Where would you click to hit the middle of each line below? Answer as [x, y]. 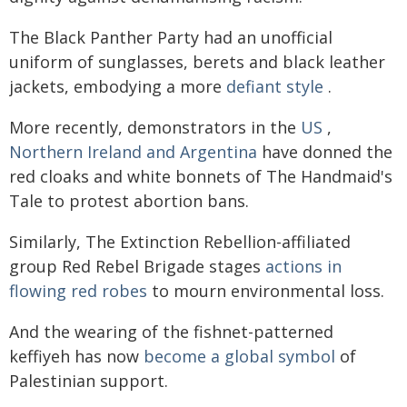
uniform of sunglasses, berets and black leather [197, 61]
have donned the [325, 151]
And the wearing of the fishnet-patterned [171, 331]
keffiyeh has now [76, 356]
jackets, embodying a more [118, 86]
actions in [303, 266]
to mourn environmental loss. [266, 290]
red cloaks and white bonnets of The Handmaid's [201, 176]
